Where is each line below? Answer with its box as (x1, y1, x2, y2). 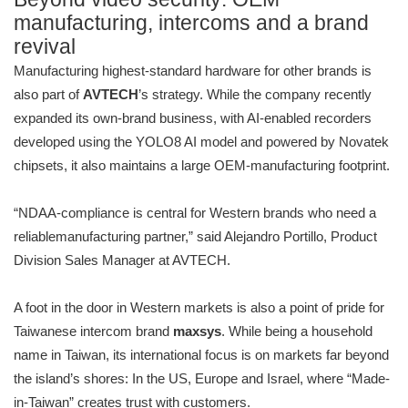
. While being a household (221, 323, 372, 340)
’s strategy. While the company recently (138, 87, 372, 103)
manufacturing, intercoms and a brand (14, 12, 369, 36)
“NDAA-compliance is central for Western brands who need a (14, 205, 376, 221)
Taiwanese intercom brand (14, 323, 173, 340)
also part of (14, 87, 83, 103)
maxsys (173, 323, 221, 340)
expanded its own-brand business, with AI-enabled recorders (14, 110, 372, 127)
